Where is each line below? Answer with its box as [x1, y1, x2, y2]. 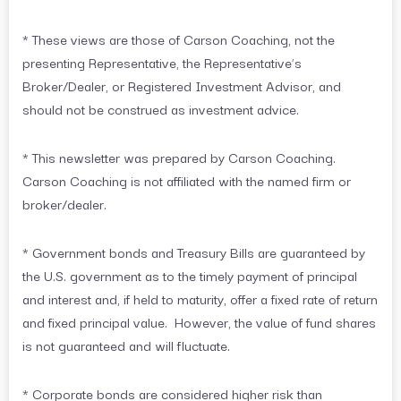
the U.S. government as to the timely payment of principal [22, 264, 357, 286]
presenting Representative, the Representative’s [22, 51, 302, 73]
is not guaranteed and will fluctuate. [22, 334, 230, 356]
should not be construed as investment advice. [22, 98, 299, 120]
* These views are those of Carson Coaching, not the [22, 28, 335, 50]
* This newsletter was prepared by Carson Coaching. [22, 146, 336, 168]
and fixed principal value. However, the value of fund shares [22, 311, 376, 333]
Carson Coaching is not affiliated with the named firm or [22, 169, 351, 192]
